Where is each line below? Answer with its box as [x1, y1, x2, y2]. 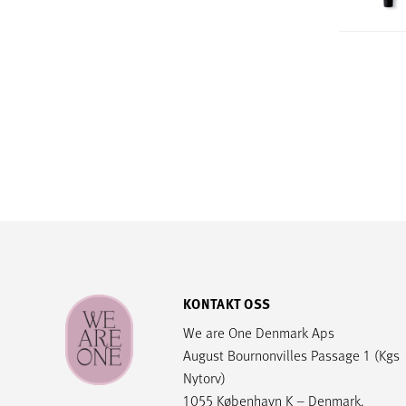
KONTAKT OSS [183, 293, 271, 314]
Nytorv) [183, 366, 226, 389]
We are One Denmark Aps [183, 321, 334, 343]
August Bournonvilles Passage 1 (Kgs [183, 343, 400, 366]
